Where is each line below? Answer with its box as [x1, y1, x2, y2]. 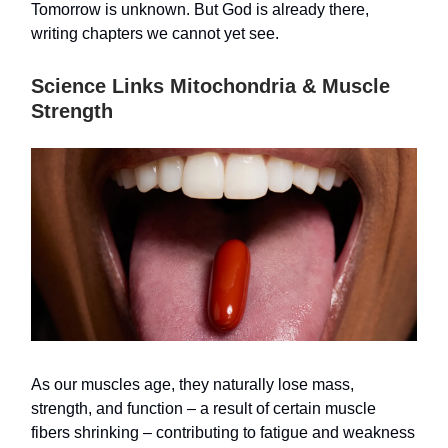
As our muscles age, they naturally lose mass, [31, 376, 354, 393]
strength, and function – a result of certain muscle [31, 400, 376, 417]
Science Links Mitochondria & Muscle [31, 75, 390, 97]
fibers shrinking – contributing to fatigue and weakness [31, 424, 415, 441]
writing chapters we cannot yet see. [31, 25, 279, 42]
